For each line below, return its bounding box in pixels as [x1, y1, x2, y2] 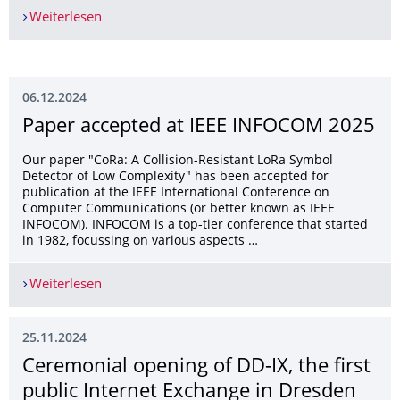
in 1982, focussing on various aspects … [22, 236, 258, 248]
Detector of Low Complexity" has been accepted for [22, 171, 329, 184]
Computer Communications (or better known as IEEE [22, 204, 335, 216]
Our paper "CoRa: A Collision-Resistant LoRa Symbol [22, 155, 333, 168]
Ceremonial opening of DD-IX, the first [22, 358, 371, 378]
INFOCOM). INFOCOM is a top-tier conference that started [22, 220, 368, 232]
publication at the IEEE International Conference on [22, 187, 329, 200]
